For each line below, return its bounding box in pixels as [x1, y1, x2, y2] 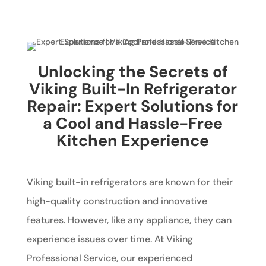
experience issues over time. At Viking [26, 232, 193, 245]
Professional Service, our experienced [26, 251, 192, 264]
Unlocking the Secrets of [37, 61, 228, 82]
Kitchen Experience [56, 129, 210, 151]
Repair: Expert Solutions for [27, 95, 239, 116]
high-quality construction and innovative [26, 194, 207, 207]
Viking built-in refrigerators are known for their [26, 175, 233, 188]
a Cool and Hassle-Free [43, 112, 223, 134]
